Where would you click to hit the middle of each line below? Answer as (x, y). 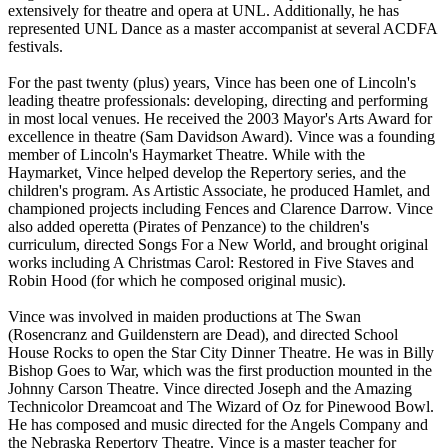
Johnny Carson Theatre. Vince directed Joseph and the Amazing (210, 388)
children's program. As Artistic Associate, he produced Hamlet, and (219, 190)
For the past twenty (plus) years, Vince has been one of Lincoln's (212, 82)
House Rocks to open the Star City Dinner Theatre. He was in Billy (221, 352)
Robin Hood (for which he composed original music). (177, 280)
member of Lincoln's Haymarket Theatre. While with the (186, 154)
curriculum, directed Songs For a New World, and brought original (218, 244)
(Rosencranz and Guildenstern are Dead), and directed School (203, 334)
